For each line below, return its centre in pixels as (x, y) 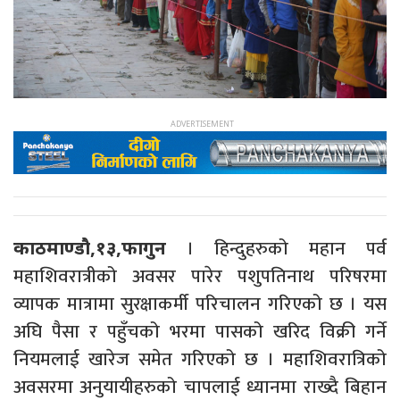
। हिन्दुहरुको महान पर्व (276, 248)
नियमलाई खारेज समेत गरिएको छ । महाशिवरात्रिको (200, 359)
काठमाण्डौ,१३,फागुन (90, 247)
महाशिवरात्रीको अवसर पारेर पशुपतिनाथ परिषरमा (200, 276)
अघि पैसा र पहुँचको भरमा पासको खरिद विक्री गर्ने (200, 331)
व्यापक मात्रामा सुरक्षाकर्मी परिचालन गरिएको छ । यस (200, 304)
